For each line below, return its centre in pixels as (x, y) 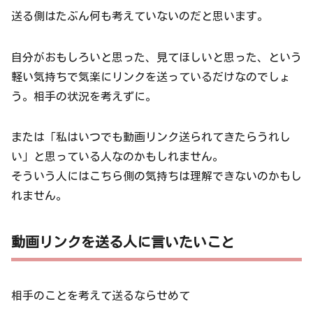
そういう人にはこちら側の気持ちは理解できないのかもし (156, 176)
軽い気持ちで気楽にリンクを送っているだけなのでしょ (151, 77)
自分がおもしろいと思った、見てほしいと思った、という (156, 57)
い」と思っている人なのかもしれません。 (117, 157)
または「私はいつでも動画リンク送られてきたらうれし (151, 137)
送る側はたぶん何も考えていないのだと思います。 (140, 16)
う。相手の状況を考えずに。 (84, 96)
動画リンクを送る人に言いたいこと (123, 242)
